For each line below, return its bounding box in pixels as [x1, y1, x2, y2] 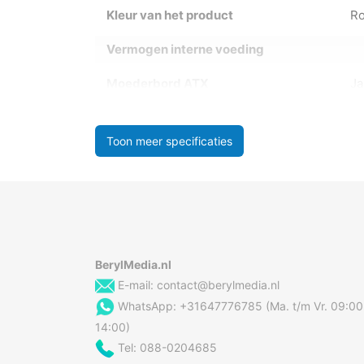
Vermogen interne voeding [106, 41, 265, 57]
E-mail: [115, 277, 157, 292]
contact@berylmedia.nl [157, 277, 279, 292]
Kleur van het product [106, 6, 234, 23]
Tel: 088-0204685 [115, 340, 217, 355]
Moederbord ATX [106, 75, 210, 91]
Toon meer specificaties [106, 133, 232, 148]
